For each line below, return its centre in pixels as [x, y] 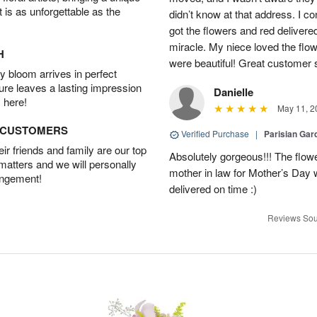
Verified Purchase [215, 133]
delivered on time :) [213, 189]
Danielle [234, 92]
